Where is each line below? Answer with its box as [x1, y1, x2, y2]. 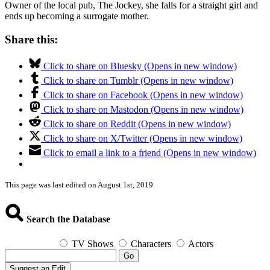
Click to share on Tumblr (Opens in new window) [43, 75, 233, 86]
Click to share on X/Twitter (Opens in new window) [43, 133, 242, 144]
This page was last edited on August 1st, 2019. [5, 180, 155, 190]
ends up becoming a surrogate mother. [5, 10, 149, 21]
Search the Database [24, 213, 110, 224]
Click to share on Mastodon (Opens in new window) [43, 104, 243, 115]
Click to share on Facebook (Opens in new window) [43, 90, 243, 101]
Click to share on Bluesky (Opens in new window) [43, 61, 237, 72]
